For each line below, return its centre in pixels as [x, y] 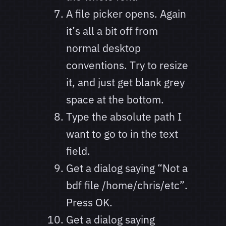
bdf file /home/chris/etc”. [127, 185]
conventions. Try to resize [127, 65]
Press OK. [89, 203]
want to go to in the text [122, 134]
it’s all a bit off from [112, 31]
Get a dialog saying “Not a [127, 168]
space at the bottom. [115, 100]
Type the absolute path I [124, 117]
